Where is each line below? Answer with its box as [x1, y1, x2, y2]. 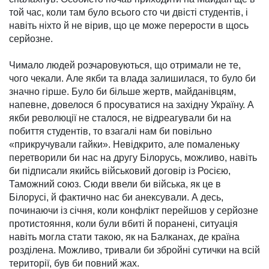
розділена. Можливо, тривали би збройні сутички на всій [9, 245, 260, 256]
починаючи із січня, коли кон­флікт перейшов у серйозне [9, 205, 258, 216]
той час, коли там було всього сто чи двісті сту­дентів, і [9, 7, 248, 18]
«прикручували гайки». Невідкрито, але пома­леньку [9, 139, 240, 150]
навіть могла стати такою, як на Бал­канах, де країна [9, 232, 240, 243]
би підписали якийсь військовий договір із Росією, [9, 166, 231, 177]
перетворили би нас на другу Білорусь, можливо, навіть [9, 153, 257, 163]
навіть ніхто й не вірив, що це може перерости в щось [9, 20, 249, 31]
